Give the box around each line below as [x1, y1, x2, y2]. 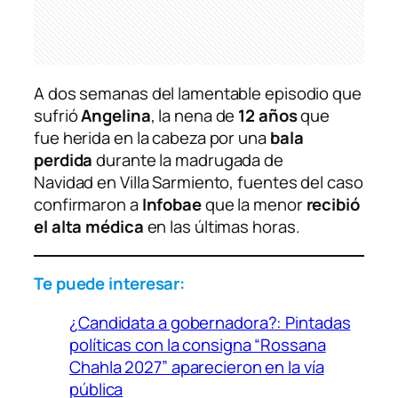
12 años [238, 104, 301, 128]
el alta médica [34, 215, 144, 239]
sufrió [34, 104, 82, 128]
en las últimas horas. [143, 215, 300, 239]
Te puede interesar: [34, 272, 186, 296]
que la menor [204, 193, 306, 217]
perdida [34, 148, 93, 172]
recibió [306, 193, 360, 217]
